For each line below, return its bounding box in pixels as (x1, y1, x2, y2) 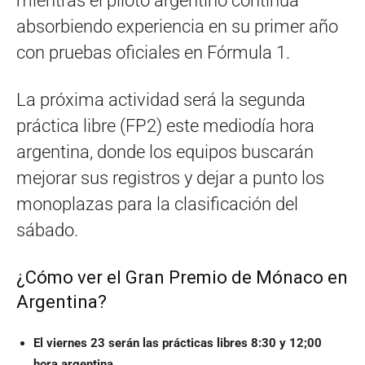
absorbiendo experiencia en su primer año (16, 16, 338, 37)
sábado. (16, 220, 78, 241)
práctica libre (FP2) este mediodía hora (16, 116, 314, 137)
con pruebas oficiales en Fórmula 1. (16, 42, 290, 64)
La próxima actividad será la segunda (16, 90, 306, 111)
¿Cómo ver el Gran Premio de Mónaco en (16, 267, 348, 288)
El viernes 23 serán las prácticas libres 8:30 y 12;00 (33, 336, 322, 351)
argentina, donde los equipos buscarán (16, 142, 314, 163)
